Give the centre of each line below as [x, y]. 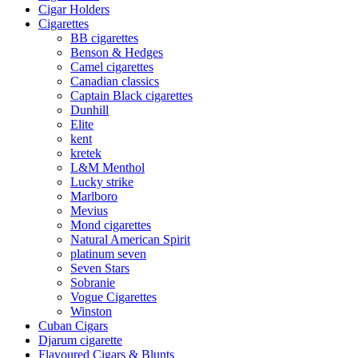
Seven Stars [100, 268]
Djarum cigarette [80, 340]
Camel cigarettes [112, 66]
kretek [86, 153]
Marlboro [94, 196]
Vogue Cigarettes [113, 296]
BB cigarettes [104, 38]
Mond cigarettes [111, 225]
